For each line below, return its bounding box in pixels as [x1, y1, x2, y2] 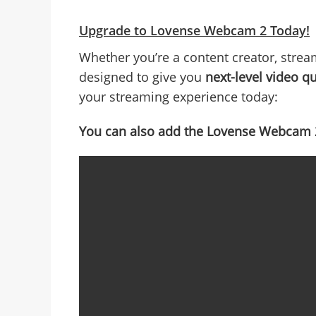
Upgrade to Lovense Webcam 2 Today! [79, 22, 310, 39]
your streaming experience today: [79, 88, 278, 106]
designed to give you [79, 68, 205, 86]
